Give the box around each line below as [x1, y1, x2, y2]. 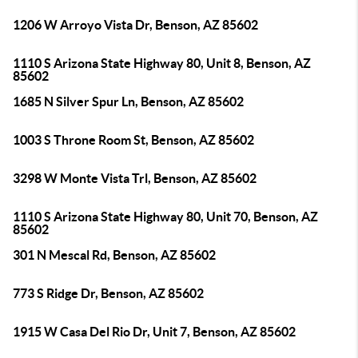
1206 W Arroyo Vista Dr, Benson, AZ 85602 [13, 18, 258, 32]
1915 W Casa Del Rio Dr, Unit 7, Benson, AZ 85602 [13, 324, 296, 339]
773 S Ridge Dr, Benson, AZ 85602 [13, 286, 204, 300]
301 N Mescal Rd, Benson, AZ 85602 [13, 248, 216, 262]
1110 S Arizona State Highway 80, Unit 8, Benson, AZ [13, 56, 311, 70]
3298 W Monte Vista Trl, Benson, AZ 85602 [13, 171, 257, 185]
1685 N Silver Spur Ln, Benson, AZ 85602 [13, 94, 244, 109]
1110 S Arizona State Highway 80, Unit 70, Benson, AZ [13, 209, 318, 224]
